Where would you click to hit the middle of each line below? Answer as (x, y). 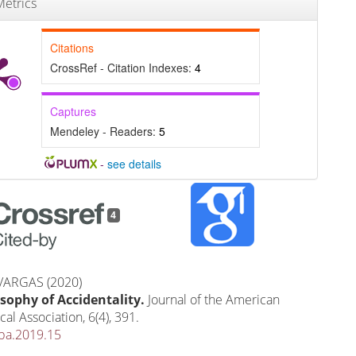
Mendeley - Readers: (104, 131)
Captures (73, 111)
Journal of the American (214, 300)
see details (134, 163)
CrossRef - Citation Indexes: (122, 67)
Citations (72, 47)
